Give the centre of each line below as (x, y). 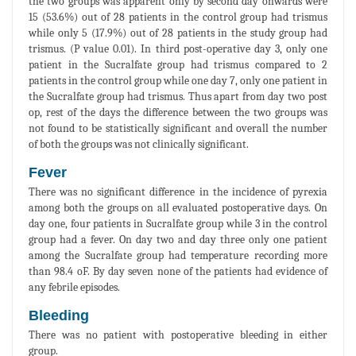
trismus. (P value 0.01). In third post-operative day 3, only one (178, 48)
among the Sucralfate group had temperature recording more (178, 255)
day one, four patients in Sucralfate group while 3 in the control (178, 223)
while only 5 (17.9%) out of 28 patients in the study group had (178, 33)
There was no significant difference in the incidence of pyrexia (178, 192)
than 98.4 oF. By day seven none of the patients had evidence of (178, 271)
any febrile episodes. (74, 287)
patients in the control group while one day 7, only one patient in (178, 80)
